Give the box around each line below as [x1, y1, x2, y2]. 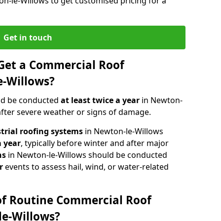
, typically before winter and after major [21, 137, 169, 148]
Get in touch [3, 32, 52, 43]
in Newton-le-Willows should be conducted [6, 149, 167, 160]
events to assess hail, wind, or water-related [3, 161, 169, 172]
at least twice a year [61, 94, 142, 106]
